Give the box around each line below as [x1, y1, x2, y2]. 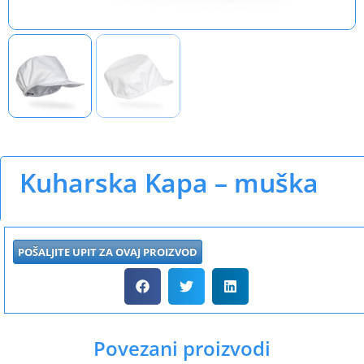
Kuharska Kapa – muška [19, 165, 318, 201]
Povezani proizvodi [93, 335, 271, 362]
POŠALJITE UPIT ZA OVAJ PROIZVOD [18, 245, 197, 260]
